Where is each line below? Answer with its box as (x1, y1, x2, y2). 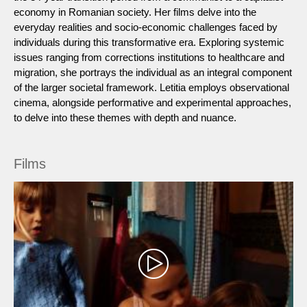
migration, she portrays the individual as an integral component (14, 66, 292, 78)
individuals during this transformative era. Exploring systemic (14, 36, 284, 48)
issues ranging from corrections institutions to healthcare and (14, 51, 284, 63)
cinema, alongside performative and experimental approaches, (14, 96, 291, 108)
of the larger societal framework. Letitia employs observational (14, 81, 289, 93)
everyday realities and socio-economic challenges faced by (14, 21, 278, 33)
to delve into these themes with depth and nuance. (14, 111, 236, 123)
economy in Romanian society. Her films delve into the (14, 5, 256, 18)
